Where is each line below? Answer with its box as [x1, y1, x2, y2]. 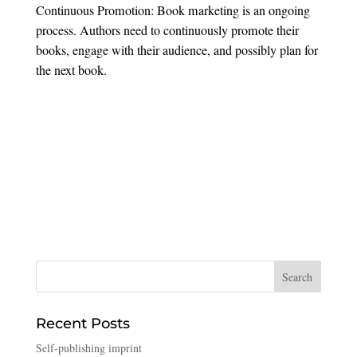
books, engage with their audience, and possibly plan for [35, 41, 318, 60]
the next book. [35, 61, 107, 80]
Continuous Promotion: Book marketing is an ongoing [35, 2, 310, 20]
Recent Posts [35, 314, 130, 332]
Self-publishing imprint [35, 339, 142, 355]
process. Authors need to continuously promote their [35, 22, 299, 40]
